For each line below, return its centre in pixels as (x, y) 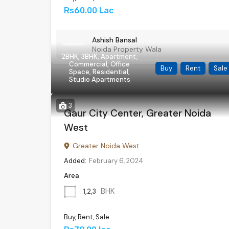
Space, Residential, (100, 72)
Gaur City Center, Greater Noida (138, 113)
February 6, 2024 (116, 161)
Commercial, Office (100, 64)
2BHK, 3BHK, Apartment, (99, 56)
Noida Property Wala (127, 49)
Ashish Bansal (114, 40)
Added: (75, 161)
